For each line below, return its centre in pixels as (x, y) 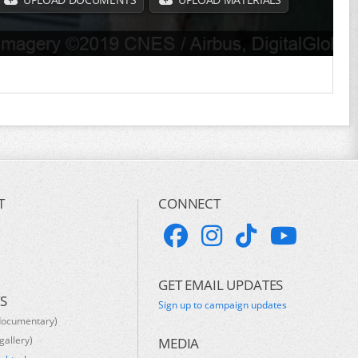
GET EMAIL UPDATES (221, 284)
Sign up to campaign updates (223, 305)
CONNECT (189, 204)
